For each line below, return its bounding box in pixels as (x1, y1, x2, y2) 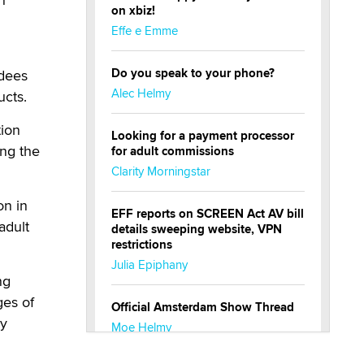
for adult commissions (111, 142, 234, 161)
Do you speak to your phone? (111, 64, 275, 83)
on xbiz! (111, 2, 155, 20)
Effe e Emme (111, 22, 178, 40)
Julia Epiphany (111, 256, 188, 274)
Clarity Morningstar (111, 162, 210, 180)
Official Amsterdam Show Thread (111, 298, 294, 317)
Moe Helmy (111, 318, 171, 336)
